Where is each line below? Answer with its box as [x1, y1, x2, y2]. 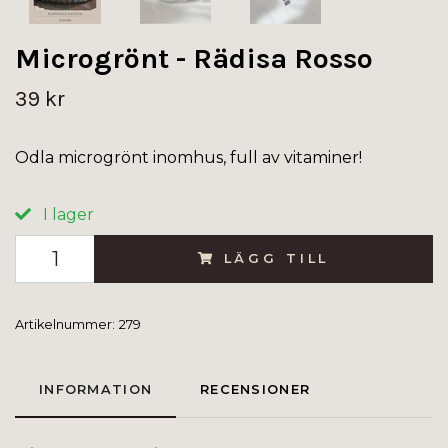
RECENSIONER [200, 381, 311, 397]
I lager [39, 204, 94, 224]
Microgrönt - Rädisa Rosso [15, 41, 373, 75]
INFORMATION [39, 381, 153, 397]
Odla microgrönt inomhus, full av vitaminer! [15, 147, 362, 167]
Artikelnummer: [15, 316, 115, 332]
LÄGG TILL [223, 250, 330, 266]
